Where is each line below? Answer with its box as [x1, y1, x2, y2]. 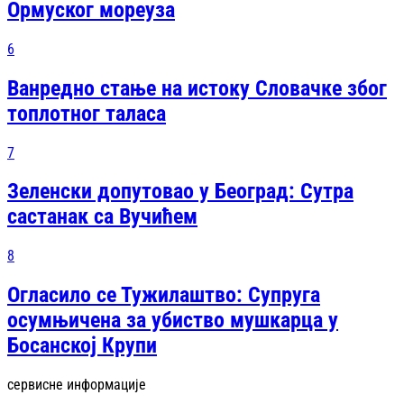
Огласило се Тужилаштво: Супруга [7, 282, 320, 308]
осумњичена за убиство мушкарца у [7, 308, 338, 334]
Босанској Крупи [7, 333, 157, 359]
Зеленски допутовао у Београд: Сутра [7, 179, 353, 205]
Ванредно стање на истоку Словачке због [7, 75, 387, 101]
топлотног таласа [7, 100, 166, 126]
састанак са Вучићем [7, 204, 197, 230]
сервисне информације [7, 376, 146, 394]
